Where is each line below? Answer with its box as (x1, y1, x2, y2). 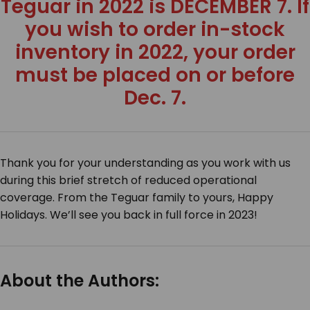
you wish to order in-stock (25, 16, 285, 44)
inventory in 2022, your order (15, 39, 295, 66)
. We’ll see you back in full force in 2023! (45, 207, 257, 224)
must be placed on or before (15, 62, 295, 89)
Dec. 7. (124, 84, 186, 112)
